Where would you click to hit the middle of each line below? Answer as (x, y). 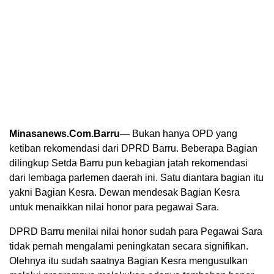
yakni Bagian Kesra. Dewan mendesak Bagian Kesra (124, 193)
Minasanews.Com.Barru (65, 134)
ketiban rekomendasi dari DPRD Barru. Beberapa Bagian (133, 149)
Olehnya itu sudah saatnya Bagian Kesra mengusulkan (128, 261)
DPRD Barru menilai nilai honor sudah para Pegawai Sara (136, 232)
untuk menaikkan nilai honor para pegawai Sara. (114, 207)
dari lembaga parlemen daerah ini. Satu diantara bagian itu (136, 178)
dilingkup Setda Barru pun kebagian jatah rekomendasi (128, 163)
